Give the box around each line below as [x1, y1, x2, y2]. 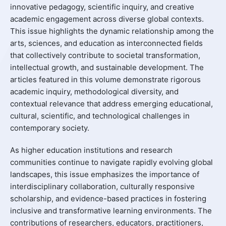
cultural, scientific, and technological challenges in [10, 110, 190, 121]
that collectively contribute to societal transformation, [10, 50, 200, 60]
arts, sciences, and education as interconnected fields [10, 38, 203, 48]
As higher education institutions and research [10, 145, 173, 155]
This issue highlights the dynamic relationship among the [10, 26, 214, 36]
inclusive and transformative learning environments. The [10, 205, 212, 215]
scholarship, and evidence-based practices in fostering [10, 193, 206, 203]
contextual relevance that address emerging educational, [10, 98, 213, 108]
